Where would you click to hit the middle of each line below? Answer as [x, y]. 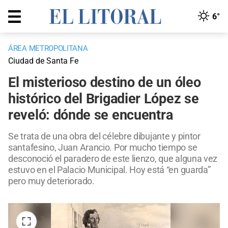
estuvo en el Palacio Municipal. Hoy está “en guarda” [109, 170]
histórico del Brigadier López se [104, 99]
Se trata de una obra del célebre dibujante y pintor [104, 136]
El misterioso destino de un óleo [105, 83]
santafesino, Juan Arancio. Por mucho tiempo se [103, 148]
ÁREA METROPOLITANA [48, 49]
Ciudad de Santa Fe [43, 61]
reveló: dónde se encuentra [91, 115]
